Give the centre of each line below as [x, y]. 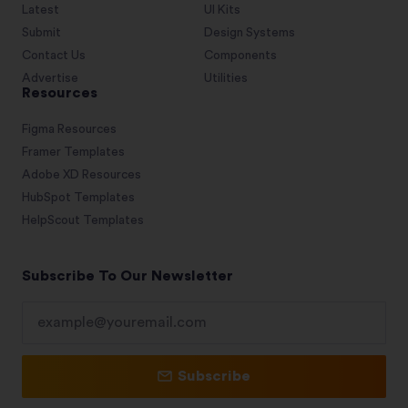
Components [240, 55]
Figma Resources [69, 129]
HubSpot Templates [78, 197]
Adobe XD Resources [82, 174]
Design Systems [250, 32]
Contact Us [54, 55]
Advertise [50, 78]
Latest [41, 10]
